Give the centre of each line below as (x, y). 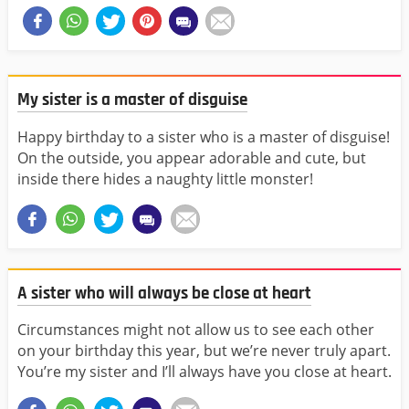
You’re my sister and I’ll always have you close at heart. (204, 371)
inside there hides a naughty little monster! (165, 178)
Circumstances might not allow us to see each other (196, 329)
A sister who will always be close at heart (164, 293)
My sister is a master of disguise (132, 100)
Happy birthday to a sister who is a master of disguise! (204, 136)
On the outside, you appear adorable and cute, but (192, 157)
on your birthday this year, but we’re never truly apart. (204, 350)
